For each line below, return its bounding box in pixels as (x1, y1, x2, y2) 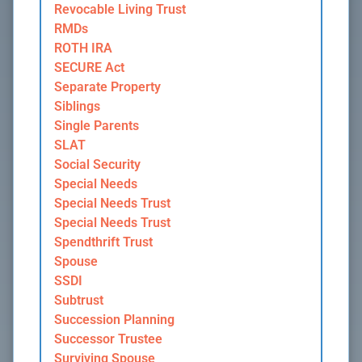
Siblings (54, 99, 100, 115)
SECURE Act (54, 60, 124, 76)
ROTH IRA (54, 40, 112, 57)
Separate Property (54, 79, 161, 95)
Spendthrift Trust (54, 234, 153, 250)
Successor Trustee (54, 331, 162, 347)
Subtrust (54, 293, 103, 309)
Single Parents (54, 118, 139, 134)
